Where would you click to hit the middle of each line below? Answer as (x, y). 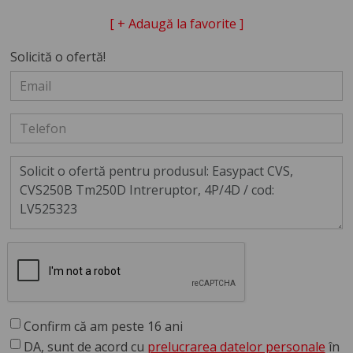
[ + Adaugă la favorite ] (176, 23)
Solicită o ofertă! (58, 56)
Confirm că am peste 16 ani (103, 326)
